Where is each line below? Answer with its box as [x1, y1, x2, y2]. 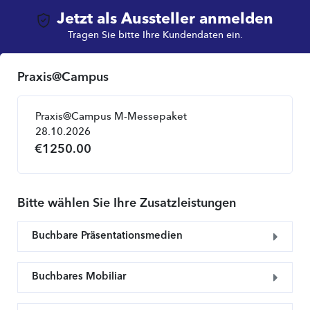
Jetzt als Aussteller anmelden [56, 12, 273, 27]
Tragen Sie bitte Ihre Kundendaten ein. [67, 30, 243, 40]
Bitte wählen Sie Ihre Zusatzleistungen [17, 197, 236, 210]
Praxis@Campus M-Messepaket [35, 112, 187, 122]
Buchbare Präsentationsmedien [32, 231, 183, 241]
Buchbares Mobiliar [32, 272, 126, 282]
